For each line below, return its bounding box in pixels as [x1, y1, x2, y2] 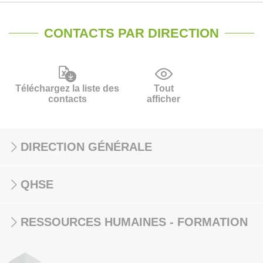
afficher [147, 94, 181, 104]
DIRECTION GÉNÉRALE [21, 140, 152, 153]
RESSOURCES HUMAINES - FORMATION [21, 215, 248, 228]
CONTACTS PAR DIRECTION [44, 26, 219, 41]
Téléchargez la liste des [15, 83, 119, 93]
